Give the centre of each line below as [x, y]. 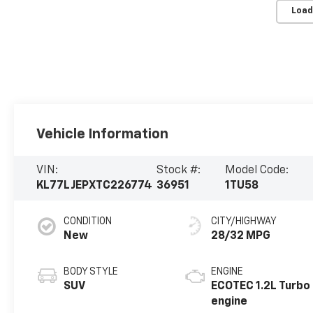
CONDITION [88, 221]
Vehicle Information [103, 134]
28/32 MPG [241, 236]
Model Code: [256, 170]
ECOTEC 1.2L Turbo [261, 286]
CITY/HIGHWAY [244, 221]
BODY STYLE [91, 271]
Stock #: [179, 170]
